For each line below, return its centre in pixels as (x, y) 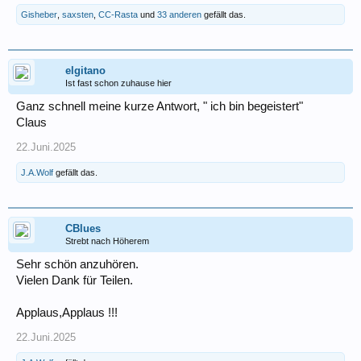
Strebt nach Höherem (107, 241)
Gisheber (39, 14)
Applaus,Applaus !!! (67, 312)
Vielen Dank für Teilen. (75, 280)
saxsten (78, 14)
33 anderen (179, 14)
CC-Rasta (118, 14)
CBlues (83, 228)
